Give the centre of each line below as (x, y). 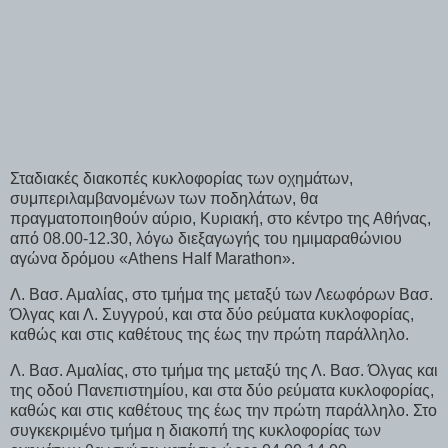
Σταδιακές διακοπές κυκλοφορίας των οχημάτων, (181, 179)
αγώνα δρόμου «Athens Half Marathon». (152, 259)
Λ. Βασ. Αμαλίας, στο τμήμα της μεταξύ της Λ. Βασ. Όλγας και (224, 371)
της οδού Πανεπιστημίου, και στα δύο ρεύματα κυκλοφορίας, (222, 391)
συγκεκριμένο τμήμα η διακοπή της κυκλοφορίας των (195, 431)
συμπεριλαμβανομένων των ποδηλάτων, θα (164, 199)
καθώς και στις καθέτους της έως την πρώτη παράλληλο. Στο (223, 411)
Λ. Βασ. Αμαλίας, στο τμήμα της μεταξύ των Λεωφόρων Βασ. (221, 295)
